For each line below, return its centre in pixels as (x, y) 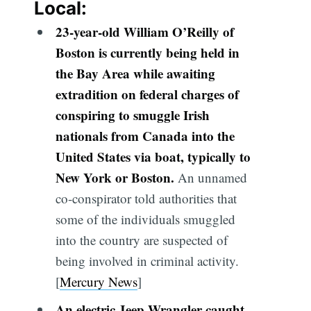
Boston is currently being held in (147, 53)
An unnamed (210, 178)
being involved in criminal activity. (147, 261)
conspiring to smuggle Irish (132, 115)
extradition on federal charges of (147, 94)
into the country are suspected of (141, 240)
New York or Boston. (115, 178)
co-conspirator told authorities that (146, 199)
